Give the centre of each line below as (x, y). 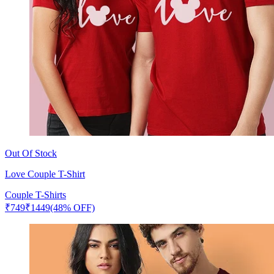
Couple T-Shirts (35, 194)
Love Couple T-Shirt (45, 174)
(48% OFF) (72, 207)
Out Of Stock (31, 153)
